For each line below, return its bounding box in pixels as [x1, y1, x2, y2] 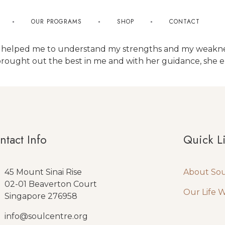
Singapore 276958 [5, 191, 78, 201]
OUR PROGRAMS [31, 17, 82, 26]
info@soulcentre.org [5, 211, 88, 221]
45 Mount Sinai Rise [5, 167, 82, 177]
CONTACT [169, 17, 200, 26]
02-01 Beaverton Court [5, 179, 97, 189]
